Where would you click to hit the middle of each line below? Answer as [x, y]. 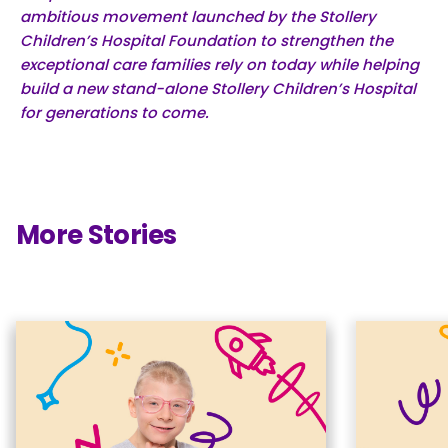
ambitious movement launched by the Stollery [198, 16]
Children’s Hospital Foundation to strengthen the [206, 40]
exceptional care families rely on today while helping [219, 64]
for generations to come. [114, 112]
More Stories [96, 234]
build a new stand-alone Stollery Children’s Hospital [218, 88]
